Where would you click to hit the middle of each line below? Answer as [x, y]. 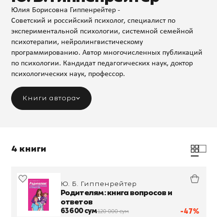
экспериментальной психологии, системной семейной [102, 31]
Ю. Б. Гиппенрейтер [98, 184]
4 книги [29, 149]
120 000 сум [113, 211]
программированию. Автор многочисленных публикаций [107, 53]
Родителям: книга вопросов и [116, 193]
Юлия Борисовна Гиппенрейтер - [65, 10]
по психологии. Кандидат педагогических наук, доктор [102, 63]
